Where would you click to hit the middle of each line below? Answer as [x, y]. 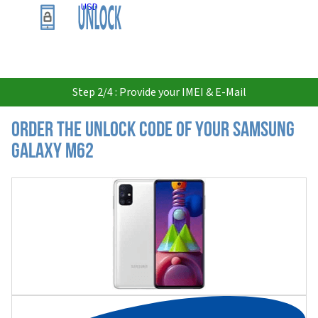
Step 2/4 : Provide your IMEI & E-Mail [159, 92]
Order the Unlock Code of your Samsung [153, 131]
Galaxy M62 [53, 152]
